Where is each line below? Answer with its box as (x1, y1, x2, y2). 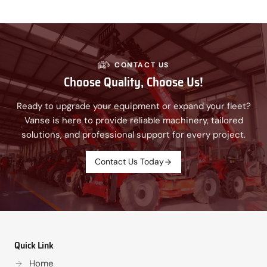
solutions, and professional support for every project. (21, 129, 246, 141)
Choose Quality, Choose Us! (64, 72, 203, 92)
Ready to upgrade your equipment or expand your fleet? (16, 100, 251, 112)
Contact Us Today (95, 156, 164, 167)
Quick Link (14, 238, 54, 253)
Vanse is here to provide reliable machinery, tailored (24, 114, 243, 126)
